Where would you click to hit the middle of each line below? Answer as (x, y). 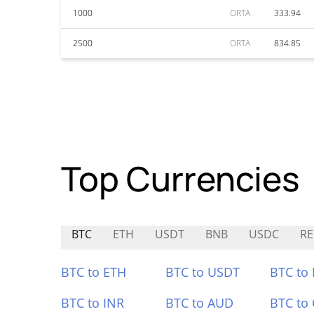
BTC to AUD (199, 303)
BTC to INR (93, 303)
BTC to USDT (202, 272)
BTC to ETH (94, 272)
